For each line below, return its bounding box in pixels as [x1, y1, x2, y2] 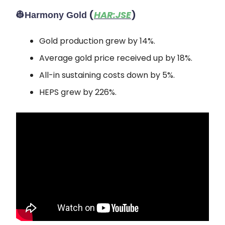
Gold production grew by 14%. [39, 35, 155, 47]
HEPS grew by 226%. [39, 86, 117, 98]
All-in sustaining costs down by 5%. [39, 69, 175, 81]
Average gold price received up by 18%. [39, 52, 192, 64]
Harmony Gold [25, 10, 87, 20]
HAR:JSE [94, 9, 131, 21]
